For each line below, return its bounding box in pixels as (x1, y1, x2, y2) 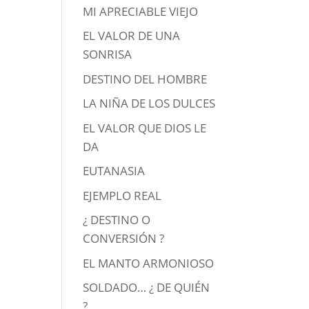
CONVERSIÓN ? (83, 230, 165, 247)
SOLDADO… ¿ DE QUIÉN (83, 279, 210, 296)
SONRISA (83, 46, 132, 63)
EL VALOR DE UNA (83, 28, 181, 44)
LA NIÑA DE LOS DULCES (83, 95, 216, 112)
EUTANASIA (83, 163, 146, 179)
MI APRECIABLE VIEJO (83, 3, 199, 19)
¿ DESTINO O (83, 212, 151, 228)
